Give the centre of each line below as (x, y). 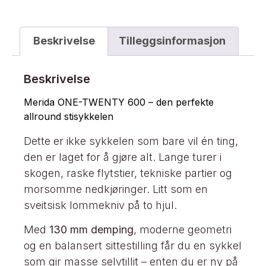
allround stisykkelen (69, 116)
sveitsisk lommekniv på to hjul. (100, 205)
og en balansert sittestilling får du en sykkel (133, 246)
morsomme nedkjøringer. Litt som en (116, 189)
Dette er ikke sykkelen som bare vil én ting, (131, 141)
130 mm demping (91, 230)
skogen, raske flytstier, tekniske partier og (128, 173)
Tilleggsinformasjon (172, 41)
